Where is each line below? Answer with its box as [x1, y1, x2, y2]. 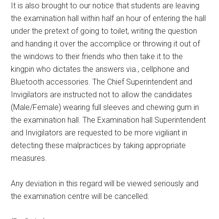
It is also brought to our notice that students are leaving [11, 1, 200, 10]
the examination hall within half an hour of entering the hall [11, 14, 206, 23]
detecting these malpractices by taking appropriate [11, 141, 186, 150]
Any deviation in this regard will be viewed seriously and [11, 179, 199, 188]
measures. [11, 153, 47, 163]
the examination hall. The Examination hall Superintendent [11, 115, 206, 125]
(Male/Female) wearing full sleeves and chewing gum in [11, 103, 199, 112]
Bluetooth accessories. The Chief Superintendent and [11, 77, 193, 87]
